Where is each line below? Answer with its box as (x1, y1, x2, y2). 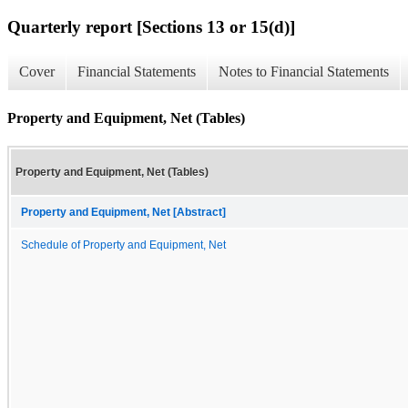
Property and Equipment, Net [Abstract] (21, 206, 226, 218)
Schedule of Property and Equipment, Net (21, 239, 226, 250)
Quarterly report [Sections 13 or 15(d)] (7, 16, 295, 36)
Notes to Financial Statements (219, 64, 389, 80)
